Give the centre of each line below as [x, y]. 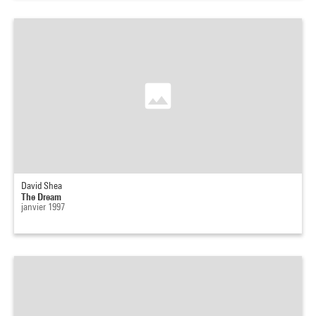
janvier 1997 [43, 207]
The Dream [41, 196]
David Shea [42, 186]
